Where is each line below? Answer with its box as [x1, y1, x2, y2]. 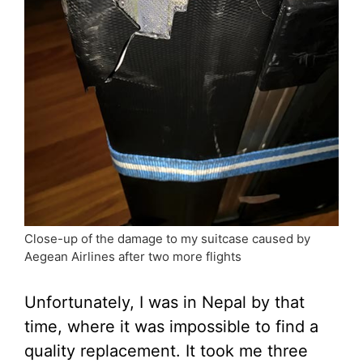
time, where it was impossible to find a [24, 316, 318, 336]
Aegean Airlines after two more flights [24, 248, 241, 264]
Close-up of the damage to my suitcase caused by [24, 230, 310, 246]
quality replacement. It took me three [24, 340, 308, 361]
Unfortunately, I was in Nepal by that [24, 292, 305, 312]
